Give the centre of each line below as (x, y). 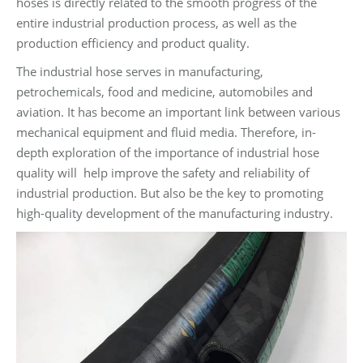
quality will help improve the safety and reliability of (163, 173)
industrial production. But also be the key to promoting (170, 193)
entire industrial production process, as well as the (156, 23)
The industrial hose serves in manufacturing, (140, 71)
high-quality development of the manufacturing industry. (175, 213)
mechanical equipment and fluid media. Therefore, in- (166, 132)
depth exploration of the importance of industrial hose (168, 152)
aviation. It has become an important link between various (178, 112)
